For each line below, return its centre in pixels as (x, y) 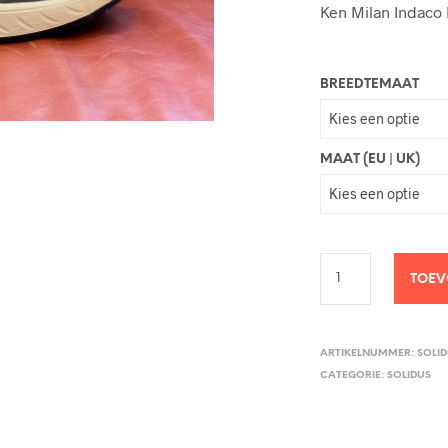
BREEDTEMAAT (370, 84)
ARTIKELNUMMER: (369, 353)
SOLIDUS (409, 375)
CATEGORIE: (354, 375)
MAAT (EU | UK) (370, 159)
